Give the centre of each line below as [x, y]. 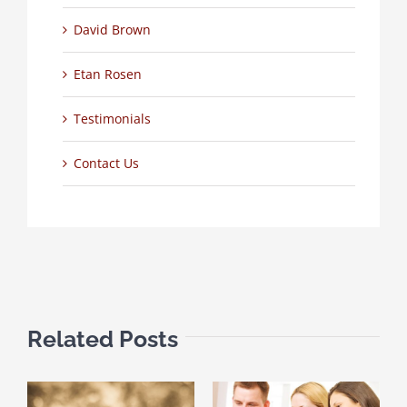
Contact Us [106, 163]
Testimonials [112, 118]
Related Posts [103, 338]
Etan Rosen [107, 74]
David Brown [112, 29]
